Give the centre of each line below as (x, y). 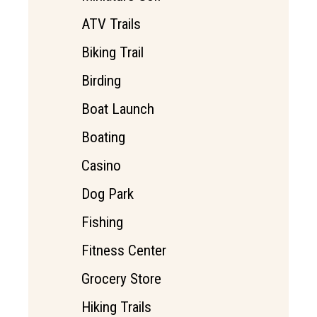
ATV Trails (111, 24)
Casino (101, 166)
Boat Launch (118, 109)
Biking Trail (113, 53)
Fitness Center (124, 251)
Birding (101, 81)
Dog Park (108, 194)
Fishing (102, 223)
